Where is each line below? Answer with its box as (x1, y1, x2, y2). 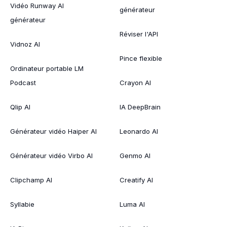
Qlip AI (10, 102, 30, 111)
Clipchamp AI (10, 175, 52, 184)
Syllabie (10, 200, 34, 208)
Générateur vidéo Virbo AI (10, 151, 93, 160)
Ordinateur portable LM (10, 64, 84, 72)
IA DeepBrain (120, 102, 161, 111)
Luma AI (120, 200, 145, 208)
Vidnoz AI (10, 40, 40, 48)
